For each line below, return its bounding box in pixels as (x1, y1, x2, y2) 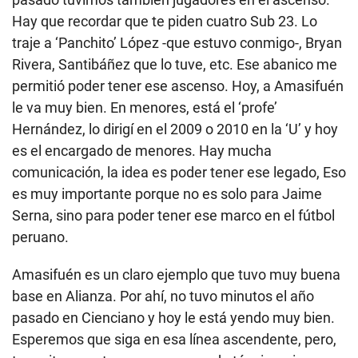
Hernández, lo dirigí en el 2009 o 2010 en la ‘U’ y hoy (12, 120, 338, 137)
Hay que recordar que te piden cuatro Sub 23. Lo (12, 12, 317, 30)
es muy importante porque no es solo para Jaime (12, 185, 322, 202)
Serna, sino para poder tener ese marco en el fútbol (12, 206, 335, 224)
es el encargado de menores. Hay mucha (12, 141, 272, 159)
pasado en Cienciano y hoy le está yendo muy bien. (12, 308, 335, 326)
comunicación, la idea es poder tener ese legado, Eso (12, 163, 346, 181)
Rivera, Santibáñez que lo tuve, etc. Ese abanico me (12, 55, 337, 73)
